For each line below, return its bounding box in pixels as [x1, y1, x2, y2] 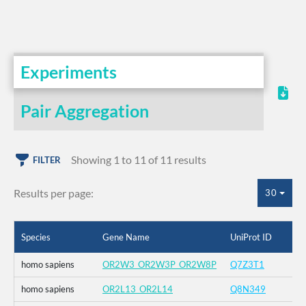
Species [21, 231, 51, 242]
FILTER [33, 154, 61, 165]
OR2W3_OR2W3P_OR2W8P [102, 259, 217, 270]
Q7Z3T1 [230, 259, 264, 270]
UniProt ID [230, 231, 272, 242]
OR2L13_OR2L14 [102, 283, 173, 295]
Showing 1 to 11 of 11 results [71, 153, 206, 167]
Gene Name [102, 231, 150, 242]
